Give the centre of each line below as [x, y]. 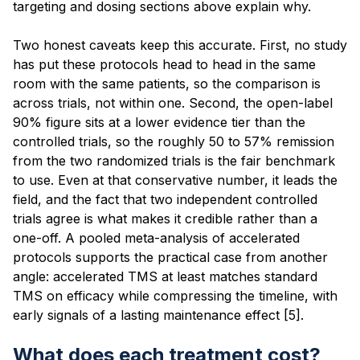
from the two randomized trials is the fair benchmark [174, 160]
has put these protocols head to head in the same [164, 64]
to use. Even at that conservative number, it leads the [175, 180]
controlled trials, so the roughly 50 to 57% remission [174, 141]
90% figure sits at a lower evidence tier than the [159, 122]
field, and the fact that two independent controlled [165, 199]
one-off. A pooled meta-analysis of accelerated [156, 237]
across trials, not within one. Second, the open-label [173, 102]
